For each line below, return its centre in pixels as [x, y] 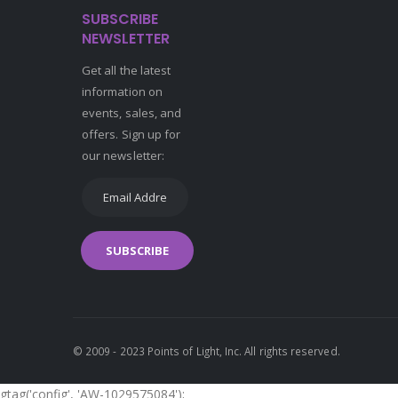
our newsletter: [123, 155]
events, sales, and [132, 113]
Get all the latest [127, 70]
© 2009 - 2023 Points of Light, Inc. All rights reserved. [207, 351]
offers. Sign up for [131, 134]
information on [122, 92]
